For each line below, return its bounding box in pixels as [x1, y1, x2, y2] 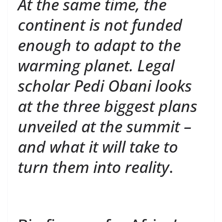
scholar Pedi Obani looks [18, 74, 192, 96]
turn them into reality [18, 156, 169, 177]
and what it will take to [18, 135, 178, 157]
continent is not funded [18, 13, 182, 35]
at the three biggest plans [18, 95, 197, 116]
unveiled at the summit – [18, 115, 191, 137]
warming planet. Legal [18, 54, 174, 76]
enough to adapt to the [18, 34, 181, 55]
